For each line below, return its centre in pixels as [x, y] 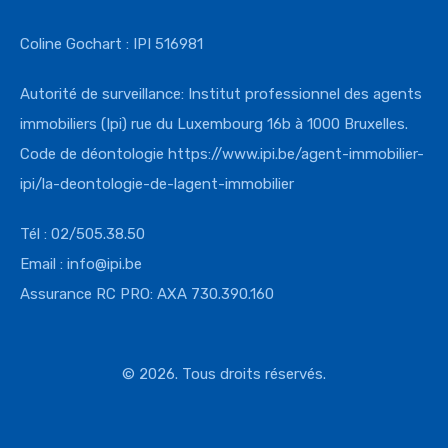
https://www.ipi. [223, 154]
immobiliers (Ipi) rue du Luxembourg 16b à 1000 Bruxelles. [214, 124]
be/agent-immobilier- [351, 154]
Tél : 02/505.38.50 [82, 234]
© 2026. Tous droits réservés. [224, 374]
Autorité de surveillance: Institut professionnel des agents [221, 94]
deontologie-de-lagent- [142, 184]
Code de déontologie [94, 154]
